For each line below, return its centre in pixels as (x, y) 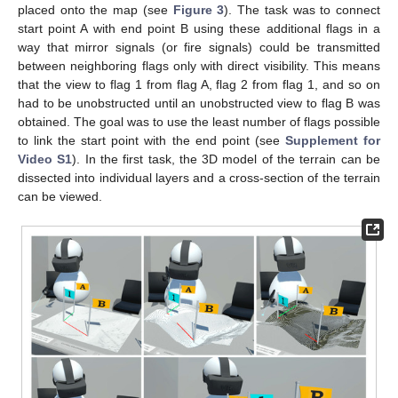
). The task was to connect (302, 10)
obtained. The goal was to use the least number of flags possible (199, 122)
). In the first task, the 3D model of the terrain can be (227, 159)
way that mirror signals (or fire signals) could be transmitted (199, 48)
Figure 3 (199, 10)
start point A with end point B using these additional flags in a (199, 29)
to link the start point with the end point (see (151, 141)
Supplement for (333, 141)
